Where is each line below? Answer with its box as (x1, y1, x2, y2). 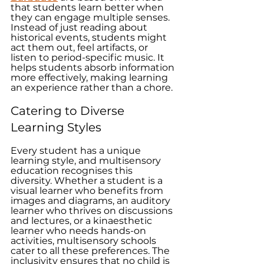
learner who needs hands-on (11, 225, 148, 236)
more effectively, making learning (11, 72, 170, 83)
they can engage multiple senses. (11, 12, 172, 23)
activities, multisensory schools (11, 235, 159, 246)
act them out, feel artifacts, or (11, 42, 150, 53)
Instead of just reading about (11, 22, 150, 33)
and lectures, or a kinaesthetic (11, 215, 154, 226)
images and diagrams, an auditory (11, 195, 173, 206)
